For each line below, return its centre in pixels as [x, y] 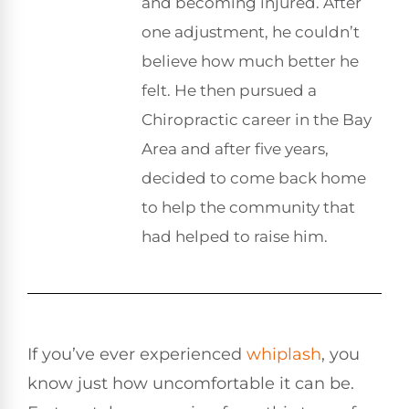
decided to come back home [254, 178]
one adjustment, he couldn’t [251, 32]
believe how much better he [250, 61]
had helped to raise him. [235, 236]
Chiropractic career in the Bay [257, 120]
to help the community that [248, 207]
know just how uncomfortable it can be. [191, 383]
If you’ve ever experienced [137, 354]
